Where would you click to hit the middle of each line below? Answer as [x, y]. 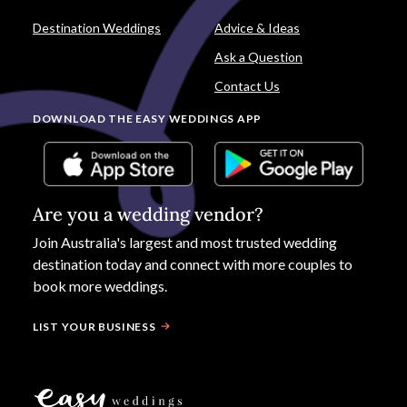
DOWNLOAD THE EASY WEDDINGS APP [147, 119]
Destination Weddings [97, 28]
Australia [89, 242]
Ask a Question [258, 57]
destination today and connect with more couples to [193, 263]
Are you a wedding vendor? [148, 213]
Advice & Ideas [257, 28]
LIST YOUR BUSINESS [94, 326]
